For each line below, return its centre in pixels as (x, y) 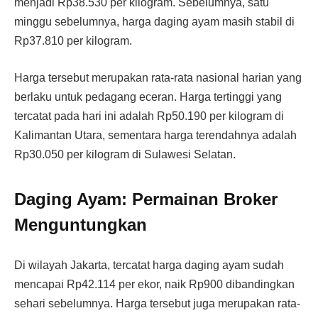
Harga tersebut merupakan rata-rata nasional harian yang (158, 78)
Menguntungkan (81, 225)
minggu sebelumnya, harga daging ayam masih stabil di (154, 22)
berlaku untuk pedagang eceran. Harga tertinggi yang (148, 97)
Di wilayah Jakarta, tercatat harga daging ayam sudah (149, 265)
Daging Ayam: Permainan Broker (146, 199)
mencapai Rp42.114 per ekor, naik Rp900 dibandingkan (154, 285)
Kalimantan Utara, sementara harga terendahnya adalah (155, 136)
